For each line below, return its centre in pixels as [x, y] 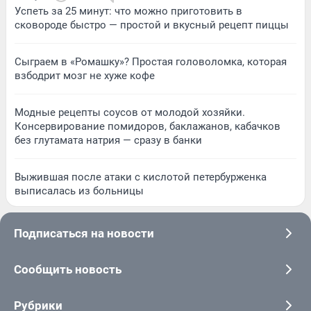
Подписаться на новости [84, 234]
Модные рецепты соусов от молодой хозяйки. [130, 113]
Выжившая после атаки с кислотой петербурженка [141, 177]
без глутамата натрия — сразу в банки [108, 141]
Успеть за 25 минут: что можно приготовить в [128, 11]
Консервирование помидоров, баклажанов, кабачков [148, 127]
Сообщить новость [68, 270]
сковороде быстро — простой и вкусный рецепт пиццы [152, 25]
